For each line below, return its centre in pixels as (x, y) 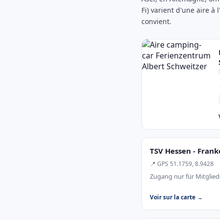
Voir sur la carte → (176, 197)
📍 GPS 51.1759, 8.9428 (182, 164)
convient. (156, 21)
